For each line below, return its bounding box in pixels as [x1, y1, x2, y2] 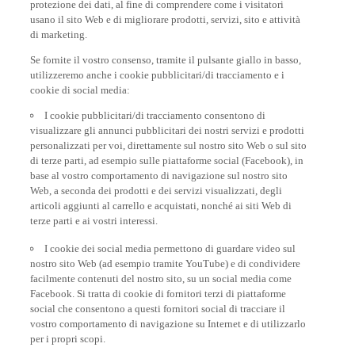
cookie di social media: [30, 80, 131, 93]
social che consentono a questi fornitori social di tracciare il [30, 299, 286, 311]
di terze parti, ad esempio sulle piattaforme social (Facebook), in [30, 151, 304, 163]
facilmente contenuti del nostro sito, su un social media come [30, 269, 292, 281]
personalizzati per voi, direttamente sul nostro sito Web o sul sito [30, 136, 307, 148]
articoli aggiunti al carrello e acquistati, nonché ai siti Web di [30, 196, 292, 208]
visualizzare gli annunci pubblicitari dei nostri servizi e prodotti [30, 120, 305, 133]
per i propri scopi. [30, 329, 106, 342]
